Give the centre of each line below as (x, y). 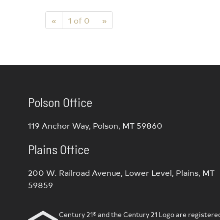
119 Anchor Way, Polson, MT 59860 (95, 125)
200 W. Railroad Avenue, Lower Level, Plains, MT (121, 172)
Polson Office (60, 102)
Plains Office (59, 149)
